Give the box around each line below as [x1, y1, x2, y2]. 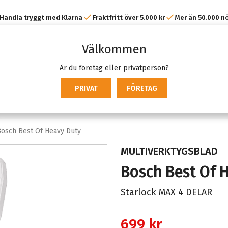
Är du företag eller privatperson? [59, 64, 169, 72]
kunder [103, 34, 125, 42]
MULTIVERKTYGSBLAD [120, 145, 218, 157]
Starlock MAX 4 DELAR [120, 187, 212, 198]
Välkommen [81, 42, 147, 56]
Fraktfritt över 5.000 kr [92, 14, 165, 21]
